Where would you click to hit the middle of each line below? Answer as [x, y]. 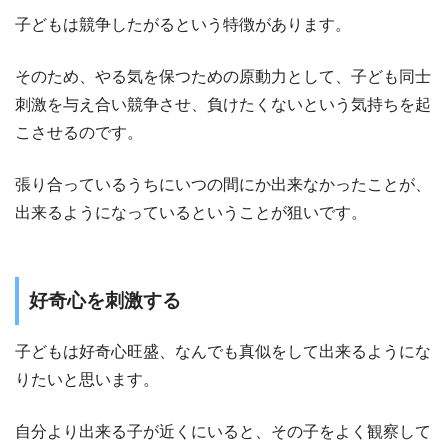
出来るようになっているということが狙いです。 [191, 212]
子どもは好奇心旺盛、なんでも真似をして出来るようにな [223, 352]
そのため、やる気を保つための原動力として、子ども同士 [223, 76]
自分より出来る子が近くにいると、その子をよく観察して [223, 432]
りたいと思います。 [87, 380]
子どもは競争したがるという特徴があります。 [183, 24]
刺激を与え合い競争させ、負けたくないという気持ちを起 [223, 104]
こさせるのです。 [79, 132]
